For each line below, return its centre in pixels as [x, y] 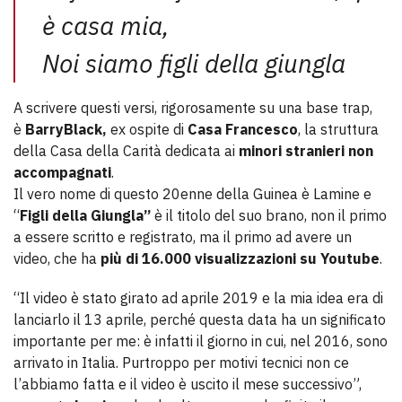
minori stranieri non [306, 151]
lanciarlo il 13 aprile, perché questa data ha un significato [200, 319]
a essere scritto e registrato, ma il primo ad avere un [183, 237]
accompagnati [62, 172]
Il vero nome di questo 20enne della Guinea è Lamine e [192, 194]
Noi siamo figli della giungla [194, 63]
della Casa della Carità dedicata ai [126, 151]
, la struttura [338, 129]
